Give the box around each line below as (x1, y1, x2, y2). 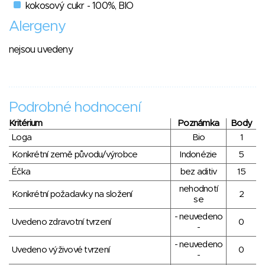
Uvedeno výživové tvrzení (12, 245, 109, 255)
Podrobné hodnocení (9, 101, 141, 115)
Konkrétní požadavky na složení (12, 190, 132, 199)
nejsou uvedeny (9, 45, 73, 55)
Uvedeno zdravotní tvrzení (12, 218, 111, 227)
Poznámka (178, 119, 219, 128)
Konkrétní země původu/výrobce (12, 150, 138, 160)
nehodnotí (179, 185, 218, 194)
